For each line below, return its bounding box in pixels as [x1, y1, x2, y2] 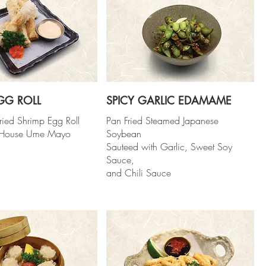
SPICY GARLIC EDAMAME [106, 93, 232, 107]
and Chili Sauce [106, 166, 172, 179]
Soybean [106, 126, 142, 140]
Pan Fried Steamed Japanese [106, 113, 219, 127]
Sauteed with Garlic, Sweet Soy [106, 140, 233, 153]
